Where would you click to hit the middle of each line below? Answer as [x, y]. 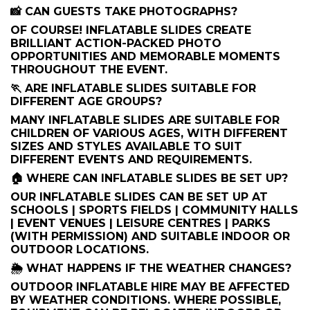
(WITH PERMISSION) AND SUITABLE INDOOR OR [150, 236]
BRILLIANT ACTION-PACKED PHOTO [116, 43]
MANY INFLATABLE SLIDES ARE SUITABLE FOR [145, 120]
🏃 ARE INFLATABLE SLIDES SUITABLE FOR [133, 88]
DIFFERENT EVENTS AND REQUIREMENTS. [131, 159]
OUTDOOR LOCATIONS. [80, 249]
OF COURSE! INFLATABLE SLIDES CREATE [131, 30]
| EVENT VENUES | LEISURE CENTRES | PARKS [140, 223]
